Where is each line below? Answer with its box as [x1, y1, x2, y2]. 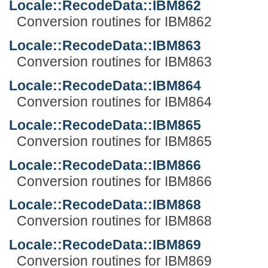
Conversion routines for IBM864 [16, 93, 212, 109]
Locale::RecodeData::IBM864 [9, 77, 201, 93]
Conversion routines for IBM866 [16, 173, 212, 189]
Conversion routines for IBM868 [16, 213, 212, 229]
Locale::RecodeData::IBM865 [9, 117, 201, 133]
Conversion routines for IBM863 [16, 53, 212, 69]
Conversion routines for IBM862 [16, 14, 212, 30]
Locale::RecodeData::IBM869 [9, 236, 201, 252]
